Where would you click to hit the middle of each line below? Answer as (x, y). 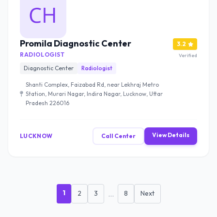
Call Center (118, 136)
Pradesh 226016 (47, 103)
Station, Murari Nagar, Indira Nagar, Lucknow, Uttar (94, 94)
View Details (171, 135)
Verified (188, 55)
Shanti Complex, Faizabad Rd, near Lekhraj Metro (92, 85)
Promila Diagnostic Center (76, 43)
